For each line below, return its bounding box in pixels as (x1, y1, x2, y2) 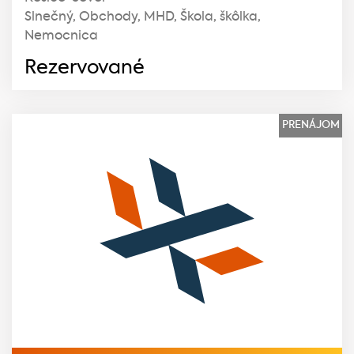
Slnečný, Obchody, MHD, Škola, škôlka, (24, 10, 261, 24)
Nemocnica (24, 29, 98, 43)
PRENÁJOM (281, 119, 340, 130)
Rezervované (24, 58, 145, 77)
